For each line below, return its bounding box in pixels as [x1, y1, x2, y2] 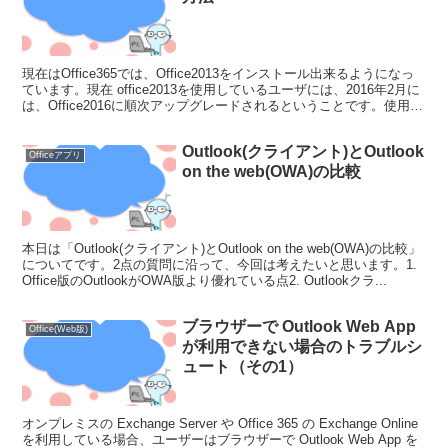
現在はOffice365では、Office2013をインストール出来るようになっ [22, 66, 415, 82]
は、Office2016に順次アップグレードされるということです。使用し [22, 98, 424, 114]
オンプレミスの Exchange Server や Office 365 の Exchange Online [22, 416, 419, 432]
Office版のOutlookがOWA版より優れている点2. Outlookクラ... [22, 273, 388, 289]
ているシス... [22, 114, 100, 130]
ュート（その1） [182, 357, 304, 375]
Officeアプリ [28, 149, 81, 160]
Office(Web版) [28, 324, 88, 335]
